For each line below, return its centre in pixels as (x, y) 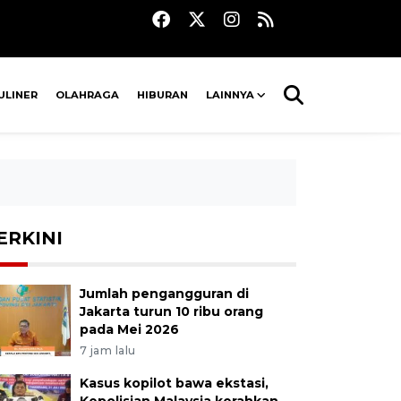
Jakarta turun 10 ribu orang (171, 311)
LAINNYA (230, 95)
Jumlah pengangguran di (164, 294)
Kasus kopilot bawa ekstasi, (174, 383)
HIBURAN (163, 95)
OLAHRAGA (88, 95)
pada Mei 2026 (129, 329)
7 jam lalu (107, 350)
